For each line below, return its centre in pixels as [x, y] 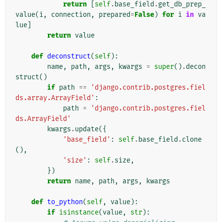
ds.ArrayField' [43, 119]
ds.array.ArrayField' [55, 98]
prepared [114, 15]
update [87, 129]
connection [71, 15]
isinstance [79, 213]
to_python [65, 202]
